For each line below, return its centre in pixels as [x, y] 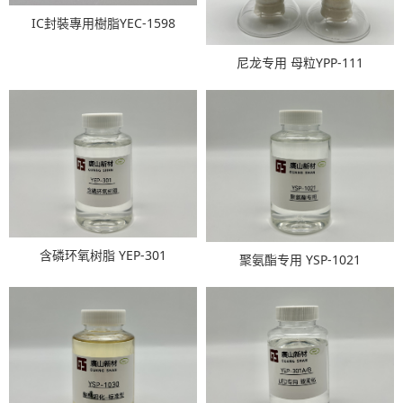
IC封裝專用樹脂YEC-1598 [103, 22]
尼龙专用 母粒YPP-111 [300, 62]
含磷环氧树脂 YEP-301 [103, 255]
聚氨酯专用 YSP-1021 [300, 259]
